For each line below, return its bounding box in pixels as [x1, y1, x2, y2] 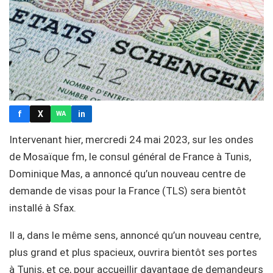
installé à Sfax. [9, 201, 76, 214]
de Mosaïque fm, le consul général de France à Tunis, [9, 150, 251, 163]
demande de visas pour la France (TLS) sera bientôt [9, 184, 246, 197]
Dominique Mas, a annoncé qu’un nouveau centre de [9, 167, 246, 180]
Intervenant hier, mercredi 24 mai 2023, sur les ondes [9, 133, 253, 146]
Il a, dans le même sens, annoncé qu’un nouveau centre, [9, 229, 261, 241]
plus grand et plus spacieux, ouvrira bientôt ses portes [9, 246, 257, 258]
